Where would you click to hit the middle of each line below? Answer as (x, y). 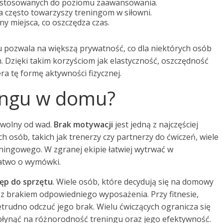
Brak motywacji (83, 124)
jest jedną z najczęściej (156, 124)
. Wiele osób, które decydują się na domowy (133, 181)
